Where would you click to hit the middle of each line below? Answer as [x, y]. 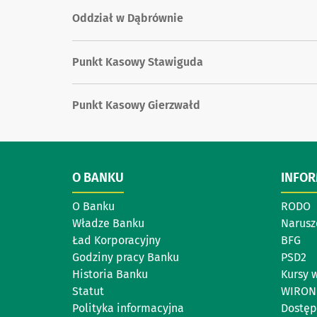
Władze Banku [108, 224]
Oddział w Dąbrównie [128, 18]
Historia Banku [110, 275]
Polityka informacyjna [128, 309]
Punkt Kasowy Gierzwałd [136, 105]
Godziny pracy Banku [126, 258]
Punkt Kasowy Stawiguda [138, 62]
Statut [88, 292]
